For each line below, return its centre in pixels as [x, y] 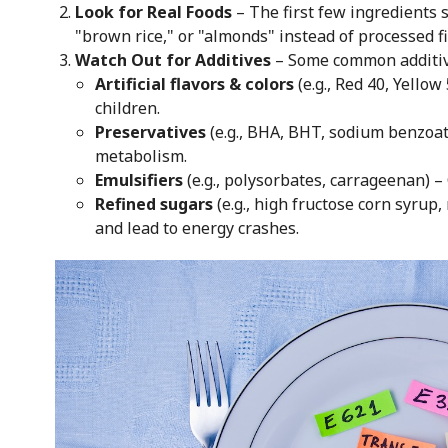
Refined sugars [153, 203]
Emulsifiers [138, 179]
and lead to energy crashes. [196, 227]
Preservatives [150, 131]
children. [127, 107]
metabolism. [140, 155]
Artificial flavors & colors [194, 83]
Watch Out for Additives [172, 59]
